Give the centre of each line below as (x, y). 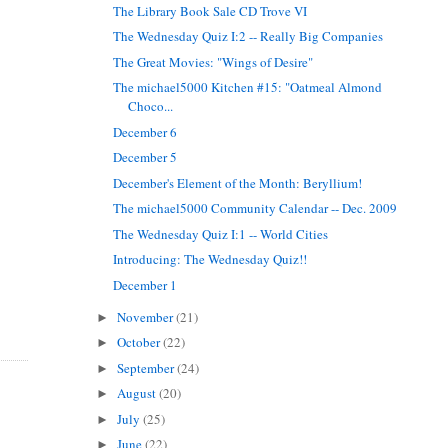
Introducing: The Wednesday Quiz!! (210, 259)
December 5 (145, 157)
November (147, 316)
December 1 (145, 284)
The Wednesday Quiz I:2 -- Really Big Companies (248, 36)
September (147, 367)
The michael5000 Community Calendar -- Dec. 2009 (255, 208)
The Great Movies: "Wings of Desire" (213, 61)
